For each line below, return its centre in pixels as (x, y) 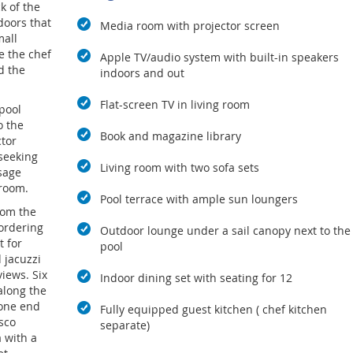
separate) (124, 325)
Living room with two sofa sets (179, 168)
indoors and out (142, 73)
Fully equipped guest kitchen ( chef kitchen (213, 310)
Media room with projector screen (190, 26)
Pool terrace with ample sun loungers (199, 199)
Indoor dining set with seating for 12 (196, 278)
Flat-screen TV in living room (175, 105)
